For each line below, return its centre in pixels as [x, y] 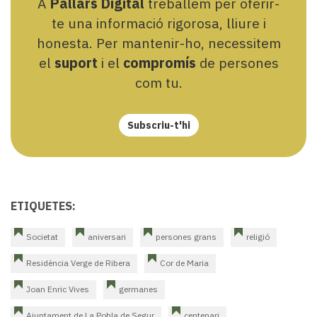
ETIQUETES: [43, 206]
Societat [42, 237]
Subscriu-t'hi [158, 126]
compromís [159, 63]
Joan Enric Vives [58, 289]
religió [258, 237]
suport [76, 63]
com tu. [158, 83]
